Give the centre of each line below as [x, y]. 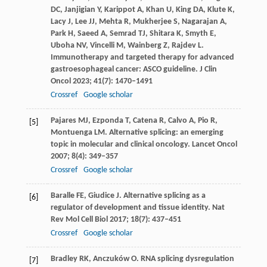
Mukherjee [152, 21]
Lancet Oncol [214, 144]
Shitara [162, 33]
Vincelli [102, 45]
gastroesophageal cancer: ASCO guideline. [125, 69]
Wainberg [144, 45]
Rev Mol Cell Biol [79, 219]
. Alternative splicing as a [162, 195]
